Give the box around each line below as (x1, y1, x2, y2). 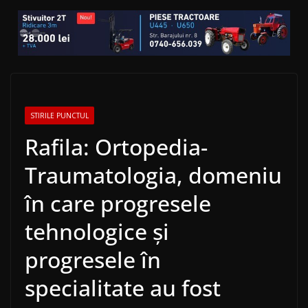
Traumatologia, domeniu (25, 160, 282, 190)
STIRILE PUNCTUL (30, 111, 89, 121)
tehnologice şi (25, 217, 169, 247)
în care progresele (25, 188, 211, 219)
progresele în (25, 245, 161, 275)
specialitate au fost (25, 273, 221, 303)
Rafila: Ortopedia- (25, 132, 208, 162)
